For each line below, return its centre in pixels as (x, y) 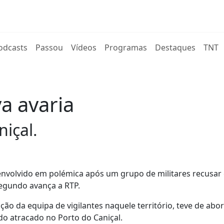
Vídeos (84, 47)
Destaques (175, 47)
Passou (49, 47)
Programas (126, 47)
